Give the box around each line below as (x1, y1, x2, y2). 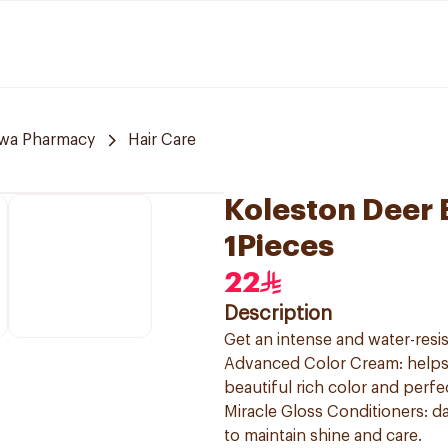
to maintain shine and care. (224, 428, 422, 444)
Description (224, 304, 332, 324)
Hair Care (128, 132, 196, 148)
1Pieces (224, 231, 334, 261)
